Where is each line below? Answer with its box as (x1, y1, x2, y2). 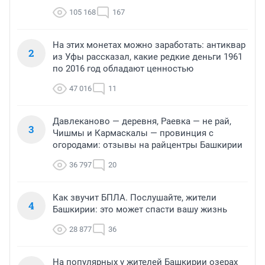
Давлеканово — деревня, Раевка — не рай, (53, 116, 231, 127)
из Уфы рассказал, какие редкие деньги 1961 (53, 51, 243, 63)
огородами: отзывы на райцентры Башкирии (53, 140, 243, 151)
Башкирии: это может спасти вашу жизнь (53, 204, 227, 215)
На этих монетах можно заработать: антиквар (53, 40, 245, 51)
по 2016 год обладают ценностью (53, 63, 193, 75)
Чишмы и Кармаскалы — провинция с (53, 128, 214, 139)
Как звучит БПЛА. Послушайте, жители (53, 192, 216, 203)
